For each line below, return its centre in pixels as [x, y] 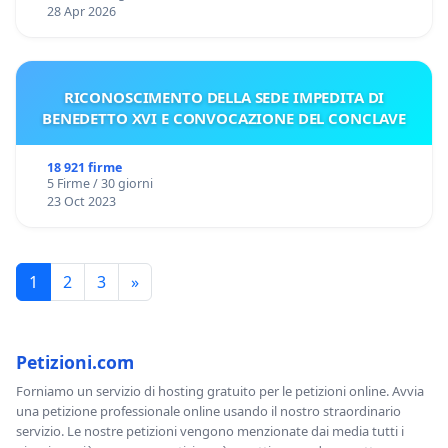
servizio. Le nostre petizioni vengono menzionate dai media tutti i [210, 430]
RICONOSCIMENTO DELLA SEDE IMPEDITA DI [224, 96]
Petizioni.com [75, 361]
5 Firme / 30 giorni [99, 183]
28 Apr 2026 [81, 11]
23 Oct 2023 [81, 201]
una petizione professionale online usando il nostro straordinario [208, 410]
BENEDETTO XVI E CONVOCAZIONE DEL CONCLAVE [224, 117]
